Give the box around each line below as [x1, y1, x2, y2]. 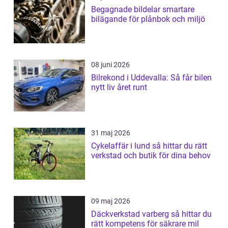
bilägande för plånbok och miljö [91, 14, 205, 24]
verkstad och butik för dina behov [91, 151, 211, 161]
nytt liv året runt [91, 82, 147, 93]
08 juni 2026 [91, 61, 130, 69]
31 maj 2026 [91, 129, 130, 137]
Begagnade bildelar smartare [91, 5, 162, 15]
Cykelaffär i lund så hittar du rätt [91, 141, 152, 151]
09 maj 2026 [91, 197, 130, 206]
